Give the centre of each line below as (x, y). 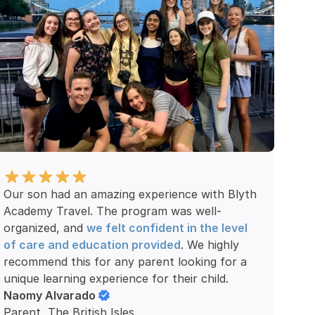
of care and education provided (92, 245)
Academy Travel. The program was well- (112, 211)
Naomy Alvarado (49, 295)
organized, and (45, 228)
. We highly (210, 245)
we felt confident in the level (167, 228)
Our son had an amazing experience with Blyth (130, 194)
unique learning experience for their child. (116, 278)
